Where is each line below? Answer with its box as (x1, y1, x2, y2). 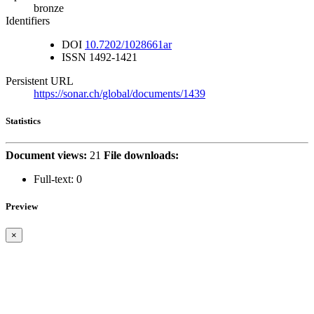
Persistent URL (6, 74, 74, 87)
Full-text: (34, 172, 74, 185)
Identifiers (6, 14, 50, 27)
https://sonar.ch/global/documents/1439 (34, 87, 205, 100)
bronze (34, 1, 64, 14)
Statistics (6, 115, 41, 126)
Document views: (6, 149, 87, 161)
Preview (6, 201, 38, 212)
